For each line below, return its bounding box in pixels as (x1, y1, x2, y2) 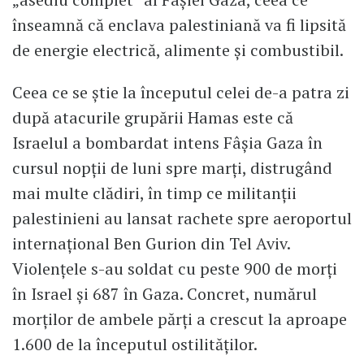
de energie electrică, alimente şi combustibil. (12, 38, 344, 61)
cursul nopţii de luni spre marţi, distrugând (12, 156, 332, 179)
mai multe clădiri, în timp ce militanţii (12, 181, 297, 204)
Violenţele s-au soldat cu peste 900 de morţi (12, 257, 337, 279)
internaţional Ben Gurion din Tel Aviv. (12, 232, 290, 254)
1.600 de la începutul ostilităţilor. (12, 332, 258, 355)
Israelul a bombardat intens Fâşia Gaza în (12, 131, 323, 154)
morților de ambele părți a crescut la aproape (12, 307, 347, 330)
